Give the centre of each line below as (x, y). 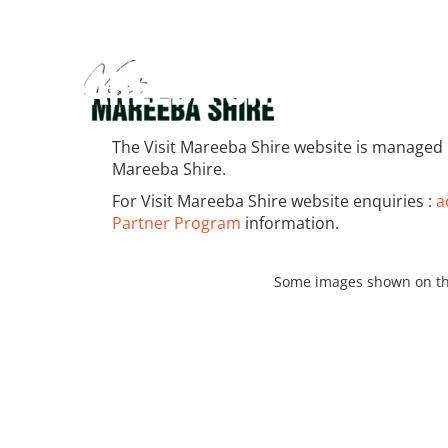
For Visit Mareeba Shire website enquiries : (274, 201)
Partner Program (177, 223)
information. (290, 223)
